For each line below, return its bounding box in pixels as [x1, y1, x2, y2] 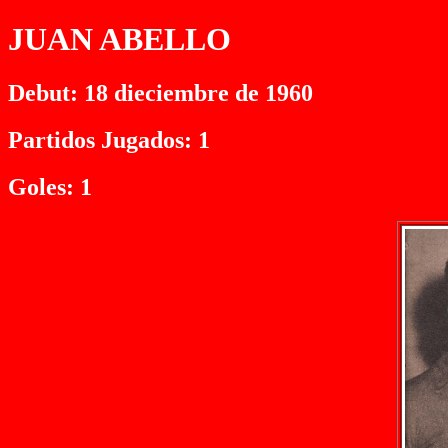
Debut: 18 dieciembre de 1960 [8, 79, 313, 106]
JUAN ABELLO [8, 21, 231, 58]
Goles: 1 [8, 173, 92, 200]
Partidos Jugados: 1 [8, 126, 210, 153]
